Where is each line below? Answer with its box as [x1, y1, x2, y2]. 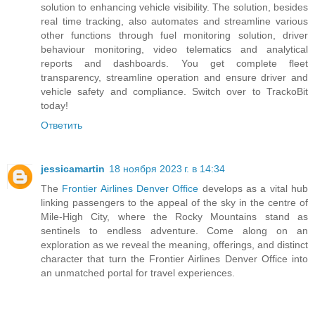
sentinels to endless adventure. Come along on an [41, 224, 308, 236]
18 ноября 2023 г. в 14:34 [109, 162, 225, 174]
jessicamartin [41, 162, 105, 174]
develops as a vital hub [198, 182, 309, 194]
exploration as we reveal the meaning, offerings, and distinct [41, 238, 308, 250]
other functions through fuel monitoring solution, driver [41, 29, 308, 41]
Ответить [41, 119, 82, 131]
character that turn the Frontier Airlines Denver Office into [41, 252, 308, 264]
